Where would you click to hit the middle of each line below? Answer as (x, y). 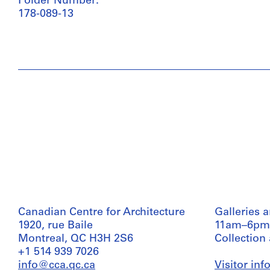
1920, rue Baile (55, 226)
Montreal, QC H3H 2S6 (76, 239)
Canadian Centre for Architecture (102, 212)
